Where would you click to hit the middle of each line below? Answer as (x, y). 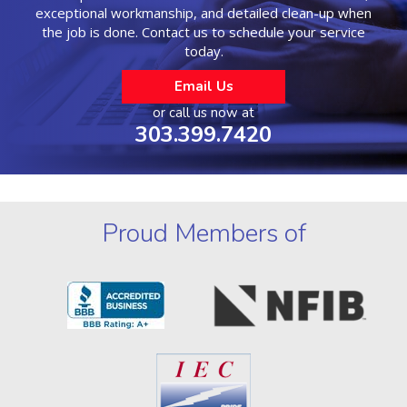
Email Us (203, 87)
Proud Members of (203, 234)
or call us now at (203, 113)
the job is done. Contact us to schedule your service (203, 32)
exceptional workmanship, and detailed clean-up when (203, 13)
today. (203, 51)
